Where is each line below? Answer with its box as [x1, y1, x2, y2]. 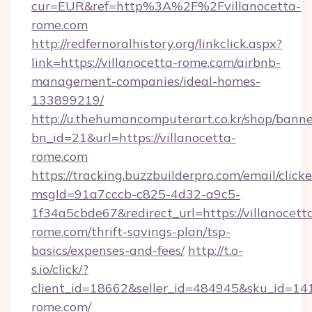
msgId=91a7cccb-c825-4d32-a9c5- [31, 186, 240, 202]
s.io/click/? [31, 261, 88, 277]
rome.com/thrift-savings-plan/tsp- [31, 224, 231, 240]
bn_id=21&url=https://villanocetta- [31, 130, 236, 146]
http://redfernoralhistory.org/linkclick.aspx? [31, 36, 282, 52]
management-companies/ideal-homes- [31, 73, 260, 89]
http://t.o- [188, 242, 243, 258]
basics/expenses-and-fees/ [31, 242, 185, 258]
